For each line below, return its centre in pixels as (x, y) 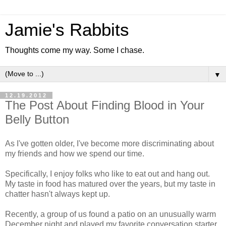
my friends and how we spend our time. (75, 153)
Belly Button (37, 119)
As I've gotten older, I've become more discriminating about (109, 143)
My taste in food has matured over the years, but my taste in (110, 184)
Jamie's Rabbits (67, 30)
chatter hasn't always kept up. (58, 194)
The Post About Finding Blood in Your (105, 105)
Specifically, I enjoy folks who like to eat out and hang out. (107, 174)
